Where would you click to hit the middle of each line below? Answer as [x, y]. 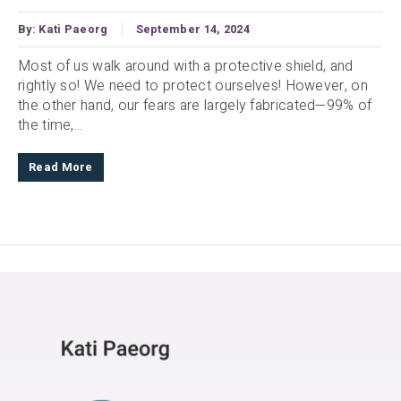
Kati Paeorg [73, 30]
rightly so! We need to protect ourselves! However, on [193, 86]
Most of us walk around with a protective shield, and [186, 67]
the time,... [51, 126]
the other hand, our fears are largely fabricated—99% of [195, 106]
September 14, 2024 [192, 30]
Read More [61, 168]
